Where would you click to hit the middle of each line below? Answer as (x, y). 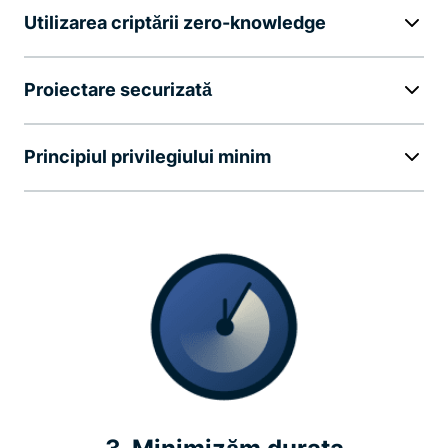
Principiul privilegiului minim (147, 157)
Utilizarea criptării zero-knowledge (175, 23)
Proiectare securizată (118, 90)
